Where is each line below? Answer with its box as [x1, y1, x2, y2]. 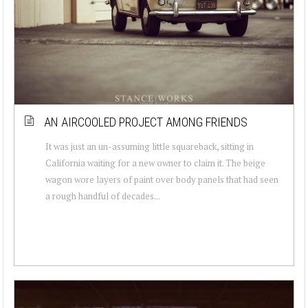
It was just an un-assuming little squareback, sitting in [45, 140, 254, 153]
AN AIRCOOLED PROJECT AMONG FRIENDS [44, 114, 247, 129]
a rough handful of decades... [45, 189, 160, 202]
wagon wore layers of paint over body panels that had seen [45, 173, 278, 186]
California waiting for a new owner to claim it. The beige [45, 156, 265, 169]
